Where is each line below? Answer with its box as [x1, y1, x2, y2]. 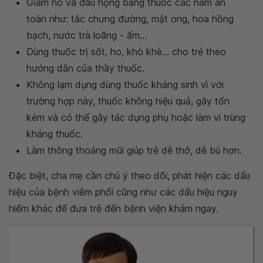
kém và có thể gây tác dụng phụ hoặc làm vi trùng [26, 112, 245, 124]
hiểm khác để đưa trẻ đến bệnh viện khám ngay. [9, 203, 218, 215]
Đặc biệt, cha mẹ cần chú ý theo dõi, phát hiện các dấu [9, 170, 250, 182]
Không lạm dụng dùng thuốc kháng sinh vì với [26, 79, 224, 91]
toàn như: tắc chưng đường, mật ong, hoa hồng [26, 13, 234, 25]
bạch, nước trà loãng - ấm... [26, 29, 147, 42]
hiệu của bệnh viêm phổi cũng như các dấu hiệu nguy [9, 186, 238, 198]
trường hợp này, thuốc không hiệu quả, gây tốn [26, 95, 230, 107]
